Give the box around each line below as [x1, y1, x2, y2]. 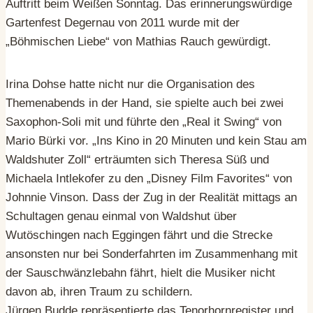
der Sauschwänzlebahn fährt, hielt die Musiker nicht [6, 265, 275, 279]
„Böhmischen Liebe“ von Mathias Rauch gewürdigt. [6, 34, 271, 48]
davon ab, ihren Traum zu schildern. [6, 284, 193, 298]
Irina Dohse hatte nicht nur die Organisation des [6, 77, 255, 91]
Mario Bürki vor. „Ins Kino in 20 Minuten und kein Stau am [6, 133, 307, 147]
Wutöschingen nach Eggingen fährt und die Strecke [6, 228, 272, 242]
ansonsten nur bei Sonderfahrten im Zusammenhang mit [6, 247, 298, 261]
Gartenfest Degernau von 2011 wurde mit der [6, 15, 240, 29]
